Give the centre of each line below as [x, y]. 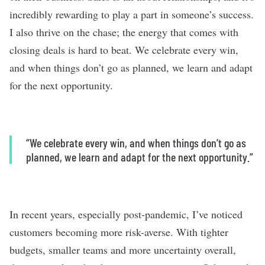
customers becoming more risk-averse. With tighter [119, 232]
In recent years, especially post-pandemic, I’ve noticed [126, 214]
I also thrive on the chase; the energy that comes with [124, 32]
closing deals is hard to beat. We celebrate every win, [124, 50]
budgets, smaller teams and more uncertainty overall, [123, 250]
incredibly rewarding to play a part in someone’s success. [132, 14]
